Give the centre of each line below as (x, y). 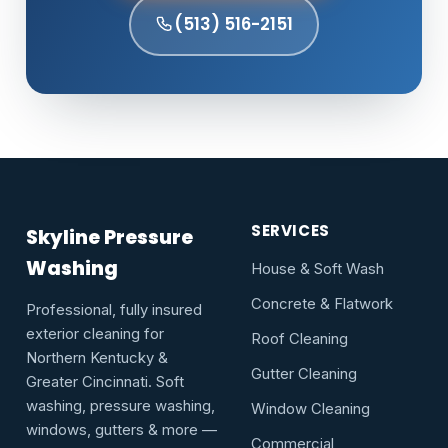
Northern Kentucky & (97, 358)
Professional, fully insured (114, 310)
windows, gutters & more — (121, 430)
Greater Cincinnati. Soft (105, 382)
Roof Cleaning (299, 339)
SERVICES (290, 231)
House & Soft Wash (317, 269)
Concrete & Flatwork (322, 304)
